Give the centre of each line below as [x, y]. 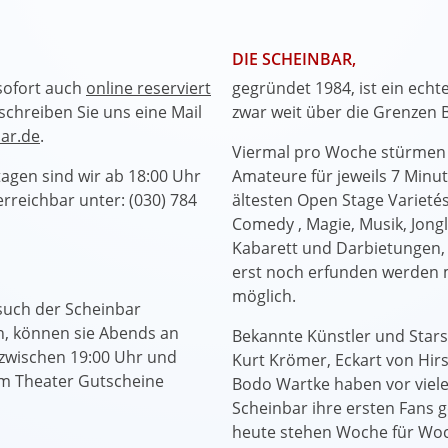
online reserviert [148, 88]
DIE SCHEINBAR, [294, 59]
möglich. [264, 296]
